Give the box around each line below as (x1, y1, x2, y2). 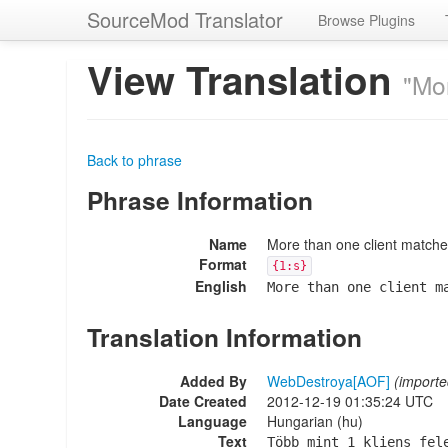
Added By (180, 371, 247, 391)
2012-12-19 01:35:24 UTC (267, 391, 433, 411)
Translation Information (87, 319, 362, 355)
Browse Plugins (318, 10, 415, 30)
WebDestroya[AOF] (267, 371, 390, 391)
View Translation (87, 52, 403, 107)
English (195, 276, 247, 296)
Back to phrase (87, 150, 182, 170)
